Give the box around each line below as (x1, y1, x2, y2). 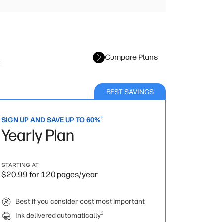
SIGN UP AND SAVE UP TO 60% (1, 116, 101, 124)
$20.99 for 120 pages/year (1, 170, 98, 179)
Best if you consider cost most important (15, 197, 145, 206)
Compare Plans (105, 53, 158, 62)
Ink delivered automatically (15, 211, 101, 220)
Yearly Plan (1, 126, 74, 145)
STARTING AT (1, 162, 39, 168)
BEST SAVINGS (106, 88, 154, 96)
